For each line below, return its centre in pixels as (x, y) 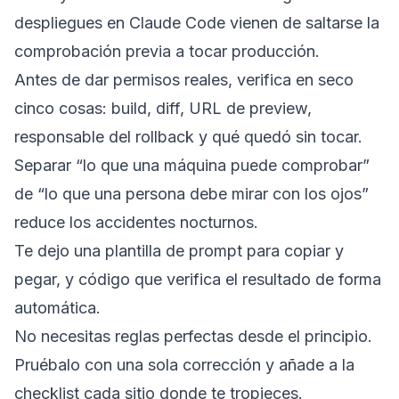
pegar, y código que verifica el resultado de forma (198, 279)
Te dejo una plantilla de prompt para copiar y (179, 250)
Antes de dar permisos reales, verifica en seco (184, 79)
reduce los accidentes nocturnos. (136, 222)
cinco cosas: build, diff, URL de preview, (163, 108)
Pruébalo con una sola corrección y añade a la (184, 364)
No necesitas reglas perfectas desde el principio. (193, 336)
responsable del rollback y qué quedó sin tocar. (188, 136)
